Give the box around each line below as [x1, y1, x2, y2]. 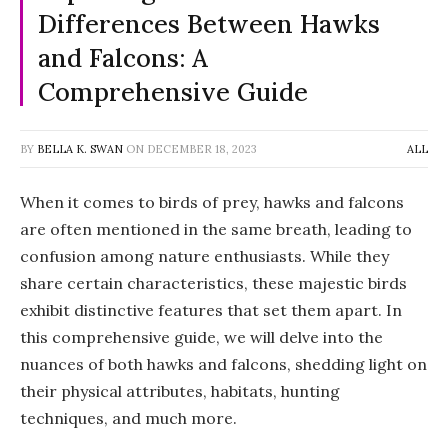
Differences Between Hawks [38, 7, 380, 40]
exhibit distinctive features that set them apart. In [20, 299, 402, 320]
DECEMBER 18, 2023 [147, 141, 257, 156]
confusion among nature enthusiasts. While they [20, 245, 389, 266]
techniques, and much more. [20, 407, 237, 428]
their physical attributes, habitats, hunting [20, 380, 340, 401]
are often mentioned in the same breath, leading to [20, 218, 412, 239]
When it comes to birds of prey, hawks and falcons [20, 191, 404, 212]
